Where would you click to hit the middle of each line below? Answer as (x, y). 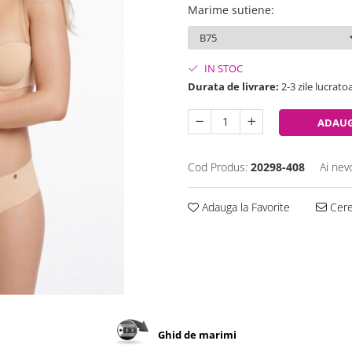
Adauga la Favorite (244, 207)
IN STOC (222, 69)
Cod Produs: (218, 167)
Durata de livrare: (233, 87)
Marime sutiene (229, 10)
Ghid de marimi (198, 334)
